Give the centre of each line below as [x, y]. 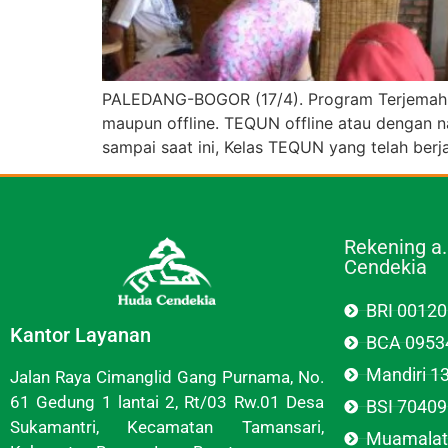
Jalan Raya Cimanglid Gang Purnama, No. [167, 377]
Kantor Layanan [80, 335]
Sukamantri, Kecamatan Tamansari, [167, 427]
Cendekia [385, 267]
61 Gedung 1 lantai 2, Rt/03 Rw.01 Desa [167, 402]
